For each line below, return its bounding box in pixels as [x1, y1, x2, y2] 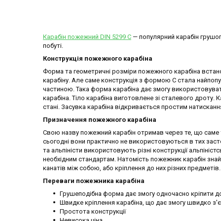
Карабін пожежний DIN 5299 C [43, 33, 131, 41]
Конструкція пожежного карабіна [43, 55, 152, 63]
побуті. [43, 42, 63, 50]
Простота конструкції [60, 208, 126, 216]
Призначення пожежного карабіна [43, 116, 156, 124]
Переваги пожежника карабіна [43, 177, 145, 185]
